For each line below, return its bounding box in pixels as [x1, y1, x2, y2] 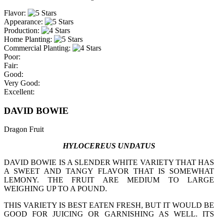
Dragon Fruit [4, 125, 44, 134]
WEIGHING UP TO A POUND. [4, 184, 107, 193]
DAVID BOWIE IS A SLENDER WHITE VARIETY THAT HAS [4, 158, 214, 167]
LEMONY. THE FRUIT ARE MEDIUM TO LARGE [4, 176, 214, 184]
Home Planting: [4, 35, 52, 43]
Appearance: [4, 18, 43, 26]
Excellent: [4, 88, 35, 96]
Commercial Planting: [4, 44, 71, 52]
